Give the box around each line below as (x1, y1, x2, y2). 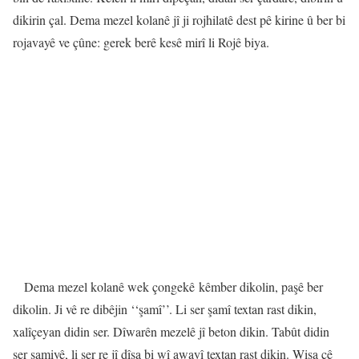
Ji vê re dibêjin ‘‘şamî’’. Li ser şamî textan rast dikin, (54, 301, 317, 318)
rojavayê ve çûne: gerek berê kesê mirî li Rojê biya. (13, 34, 269, 51)
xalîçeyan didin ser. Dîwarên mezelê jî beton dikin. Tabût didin (13, 323, 329, 341)
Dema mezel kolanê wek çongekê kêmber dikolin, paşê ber (24, 278, 323, 296)
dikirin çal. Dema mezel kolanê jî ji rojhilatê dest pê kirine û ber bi (13, 11, 345, 29)
